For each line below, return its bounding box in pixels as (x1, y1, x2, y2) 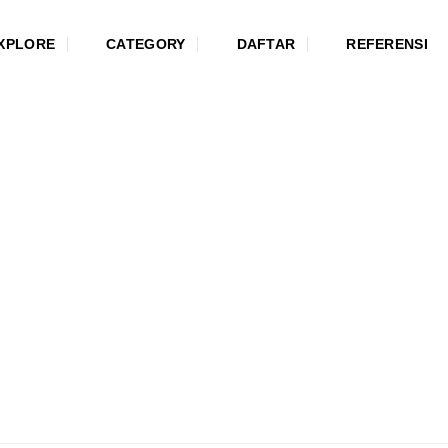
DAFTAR (236, 36, 296, 52)
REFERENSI (346, 36, 428, 52)
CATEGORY (106, 36, 186, 52)
